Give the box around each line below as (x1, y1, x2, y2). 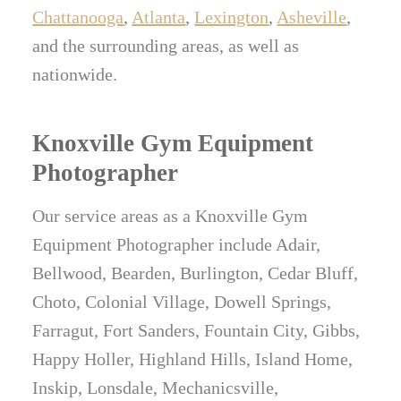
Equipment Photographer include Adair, (32, 235, 321, 255)
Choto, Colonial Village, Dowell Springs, (32, 292, 332, 312)
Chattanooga (32, 7, 124, 28)
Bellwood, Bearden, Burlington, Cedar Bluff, (32, 263, 359, 284)
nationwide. (32, 64, 118, 85)
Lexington (194, 7, 269, 28)
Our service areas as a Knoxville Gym (32, 206, 309, 226)
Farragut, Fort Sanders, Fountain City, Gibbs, (32, 320, 361, 341)
